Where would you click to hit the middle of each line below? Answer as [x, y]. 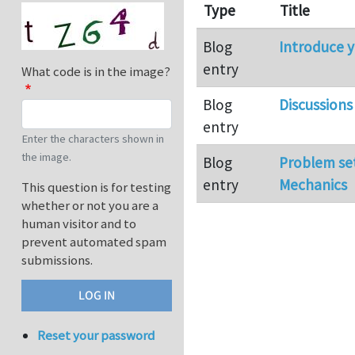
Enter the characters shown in [93, 139]
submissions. [57, 260]
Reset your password [96, 336]
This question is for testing [96, 187]
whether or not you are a [90, 206]
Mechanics [313, 185]
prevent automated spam [94, 242]
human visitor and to [79, 224]
